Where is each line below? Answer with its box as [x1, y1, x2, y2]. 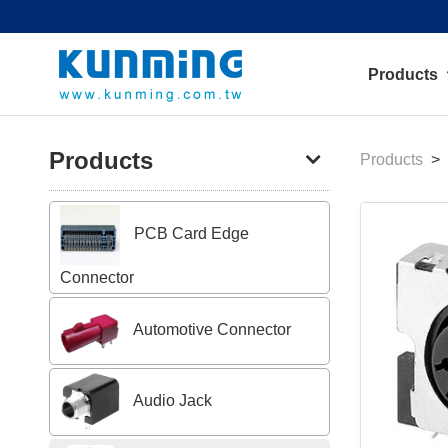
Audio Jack [129, 392, 212, 410]
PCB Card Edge [129, 225, 249, 243]
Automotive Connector [129, 321, 291, 339]
